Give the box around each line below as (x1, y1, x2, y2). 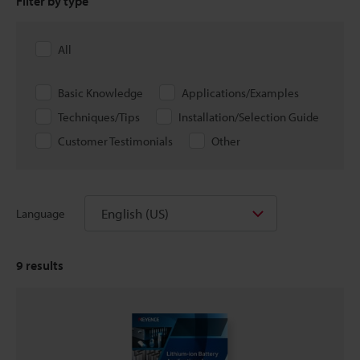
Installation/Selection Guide (178, 109, 319, 125)
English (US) (101, 205, 169, 222)
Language (16, 205, 65, 221)
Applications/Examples (182, 85, 299, 100)
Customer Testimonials (58, 133, 173, 149)
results (23, 257, 63, 273)
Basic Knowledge (58, 85, 143, 100)
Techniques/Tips (58, 109, 140, 125)
